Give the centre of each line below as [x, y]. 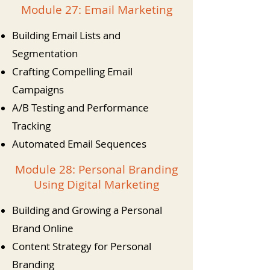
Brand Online [43, 228]
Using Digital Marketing [96, 184]
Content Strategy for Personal [82, 246]
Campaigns [38, 89]
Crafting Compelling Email [72, 71]
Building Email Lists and [66, 35]
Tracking [31, 126]
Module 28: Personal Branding [96, 169]
